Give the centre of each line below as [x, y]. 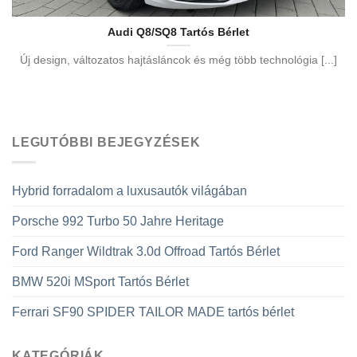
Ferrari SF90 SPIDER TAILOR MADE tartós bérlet [153, 312]
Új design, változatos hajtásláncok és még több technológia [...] [178, 60]
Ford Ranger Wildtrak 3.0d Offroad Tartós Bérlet [146, 251]
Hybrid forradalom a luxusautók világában [129, 190]
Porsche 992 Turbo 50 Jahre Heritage [118, 221]
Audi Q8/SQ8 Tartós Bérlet [178, 33]
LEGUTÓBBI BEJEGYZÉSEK [106, 143]
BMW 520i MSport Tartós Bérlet [100, 281]
